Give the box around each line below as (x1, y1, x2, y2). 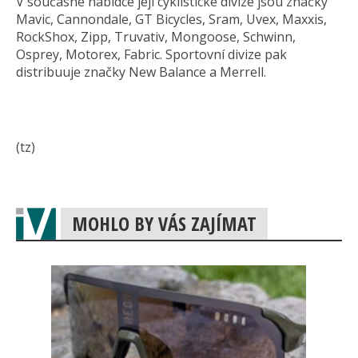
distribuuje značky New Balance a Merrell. (16, 63, 266, 82)
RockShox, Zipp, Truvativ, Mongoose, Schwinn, (16, 28, 296, 46)
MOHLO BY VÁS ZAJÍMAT (72, 210, 257, 237)
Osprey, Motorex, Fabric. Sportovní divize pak (16, 46, 287, 64)
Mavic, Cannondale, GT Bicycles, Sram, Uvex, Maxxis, (16, 10, 327, 29)
